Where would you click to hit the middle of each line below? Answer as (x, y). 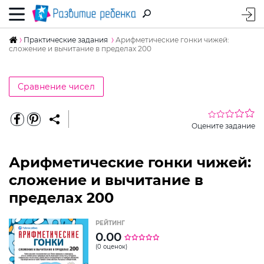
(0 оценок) (111, 246)
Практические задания (66, 39)
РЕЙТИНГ (110, 223)
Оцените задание (223, 126)
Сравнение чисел (56, 86)
